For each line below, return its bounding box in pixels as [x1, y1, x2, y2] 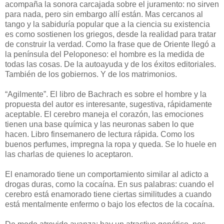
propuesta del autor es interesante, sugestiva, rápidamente [5, 99, 212, 108]
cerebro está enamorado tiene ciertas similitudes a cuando [5, 189, 211, 198]
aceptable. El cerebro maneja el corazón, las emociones [5, 109, 203, 118]
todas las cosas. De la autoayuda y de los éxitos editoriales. [5, 59, 216, 68]
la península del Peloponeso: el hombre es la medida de [5, 49, 204, 58]
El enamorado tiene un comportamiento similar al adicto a [5, 169, 208, 178]
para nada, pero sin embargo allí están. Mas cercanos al [5, 9, 203, 18]
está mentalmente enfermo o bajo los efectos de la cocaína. [5, 199, 214, 208]
